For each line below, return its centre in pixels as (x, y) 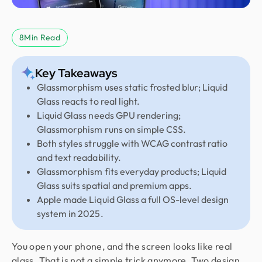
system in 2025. (70, 213)
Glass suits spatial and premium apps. (115, 185)
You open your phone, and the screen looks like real (122, 246)
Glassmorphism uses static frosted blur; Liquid (132, 87)
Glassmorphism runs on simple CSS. (111, 129)
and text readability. (79, 157)
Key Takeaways (76, 73)
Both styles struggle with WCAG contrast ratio (132, 143)
